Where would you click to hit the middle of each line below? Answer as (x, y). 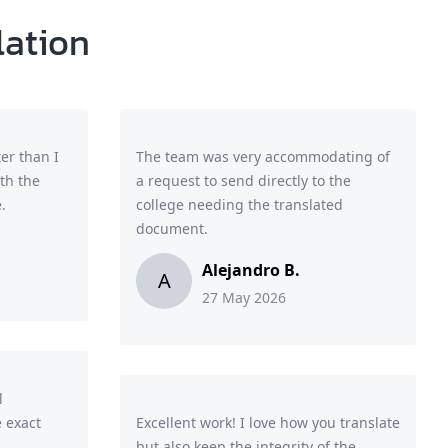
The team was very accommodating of (263, 156)
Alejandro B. (251, 270)
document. (172, 228)
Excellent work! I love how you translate (268, 422)
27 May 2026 (244, 297)
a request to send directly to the (243, 180)
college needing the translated (239, 204)
